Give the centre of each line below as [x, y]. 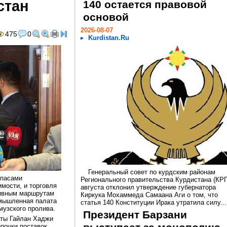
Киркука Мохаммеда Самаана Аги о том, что [149, 195]
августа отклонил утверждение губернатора [148, 187]
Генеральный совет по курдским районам [152, 172]
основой [106, 17]
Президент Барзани [135, 215]
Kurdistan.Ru [109, 38]
